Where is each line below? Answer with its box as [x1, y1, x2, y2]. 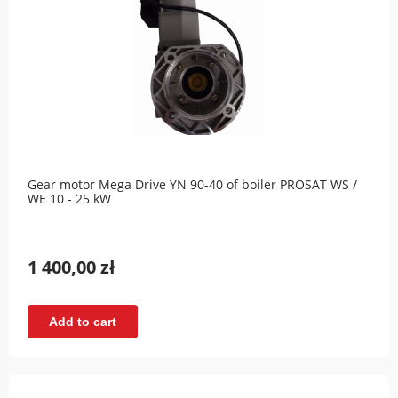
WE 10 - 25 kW [28, 190, 111, 208]
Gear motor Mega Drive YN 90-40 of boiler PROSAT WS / [28, 176, 357, 194]
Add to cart [49, 314, 116, 329]
